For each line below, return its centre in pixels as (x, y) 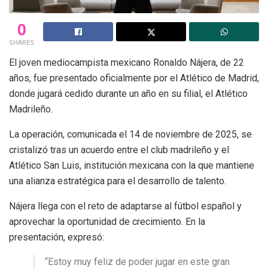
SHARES (22, 42)
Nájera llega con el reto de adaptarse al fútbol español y (125, 206)
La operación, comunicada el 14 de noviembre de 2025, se (130, 134)
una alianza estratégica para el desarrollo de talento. (119, 181)
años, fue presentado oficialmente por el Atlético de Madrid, (134, 78)
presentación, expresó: (57, 237)
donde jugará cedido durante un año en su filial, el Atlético (128, 93)
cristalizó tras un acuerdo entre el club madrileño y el (119, 150)
